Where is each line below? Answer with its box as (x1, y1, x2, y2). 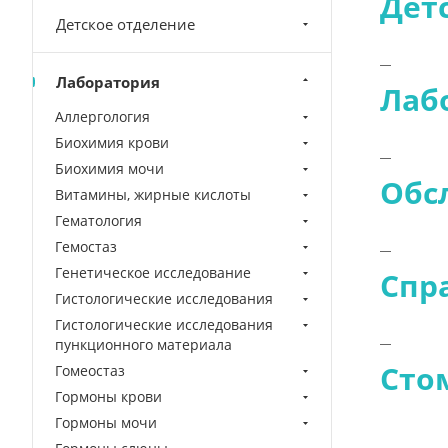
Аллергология (55, 107, 150, 126)
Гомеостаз (55, 361, 125, 380)
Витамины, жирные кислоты (55, 185, 251, 204)
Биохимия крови (55, 133, 169, 152)
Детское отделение (56, 14, 195, 34)
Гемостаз (55, 237, 117, 256)
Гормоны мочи (55, 413, 157, 432)
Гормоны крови (55, 387, 162, 406)
